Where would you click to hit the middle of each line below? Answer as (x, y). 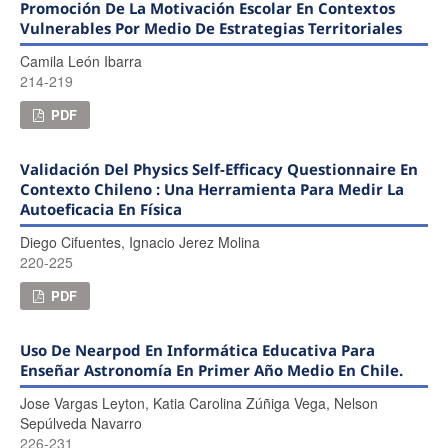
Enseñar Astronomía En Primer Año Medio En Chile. (211, 369)
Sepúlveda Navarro (80, 422)
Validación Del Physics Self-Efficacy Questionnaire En (218, 168)
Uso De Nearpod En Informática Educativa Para (197, 349)
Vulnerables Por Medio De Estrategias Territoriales (210, 27)
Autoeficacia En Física (100, 208)
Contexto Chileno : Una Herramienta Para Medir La (211, 188)
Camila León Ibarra (80, 60)
